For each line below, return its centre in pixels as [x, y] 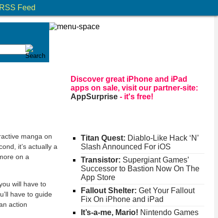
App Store [98, 178]
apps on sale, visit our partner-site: [134, 88]
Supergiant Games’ [154, 160]
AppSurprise [94, 97]
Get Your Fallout [165, 191]
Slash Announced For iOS [126, 147]
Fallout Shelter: [109, 191]
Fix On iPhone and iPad [122, 200]
